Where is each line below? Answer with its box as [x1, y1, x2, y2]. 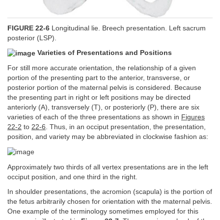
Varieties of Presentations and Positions [35, 49, 172, 57]
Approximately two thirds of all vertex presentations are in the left [7, 163, 208, 171]
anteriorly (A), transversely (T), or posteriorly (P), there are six [7, 104, 199, 111]
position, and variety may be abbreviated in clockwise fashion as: [7, 133, 208, 141]
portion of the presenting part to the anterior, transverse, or [7, 74, 190, 82]
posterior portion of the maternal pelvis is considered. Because [7, 84, 201, 92]
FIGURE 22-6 [7, 24, 50, 32]
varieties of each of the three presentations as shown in [7, 113, 181, 121]
